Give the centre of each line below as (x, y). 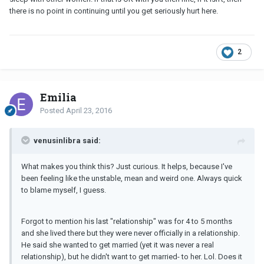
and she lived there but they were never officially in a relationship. (131, 233)
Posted (53, 110)
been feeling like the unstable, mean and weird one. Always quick (132, 178)
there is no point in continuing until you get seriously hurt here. (114, 11)
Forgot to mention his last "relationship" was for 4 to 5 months (127, 221)
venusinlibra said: (67, 140)
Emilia (58, 97)
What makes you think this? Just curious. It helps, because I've (127, 166)
